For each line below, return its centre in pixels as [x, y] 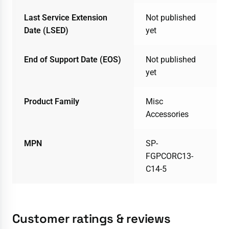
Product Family [51, 101]
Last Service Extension [65, 17]
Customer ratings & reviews [91, 218]
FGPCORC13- [169, 156]
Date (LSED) [46, 30]
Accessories [167, 114]
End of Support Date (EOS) [72, 59]
